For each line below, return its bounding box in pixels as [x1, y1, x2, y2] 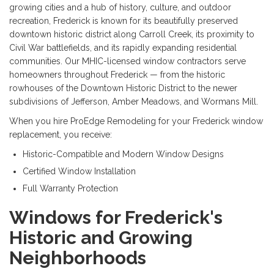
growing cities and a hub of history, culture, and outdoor [9, 2, 231, 13]
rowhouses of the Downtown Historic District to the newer [9, 83, 237, 94]
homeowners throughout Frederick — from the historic [9, 70, 225, 80]
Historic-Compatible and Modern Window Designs [23, 149, 224, 160]
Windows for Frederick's [9, 207, 223, 229]
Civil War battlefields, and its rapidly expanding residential [9, 43, 237, 53]
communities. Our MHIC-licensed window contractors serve [9, 56, 246, 67]
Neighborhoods [9, 247, 146, 269]
